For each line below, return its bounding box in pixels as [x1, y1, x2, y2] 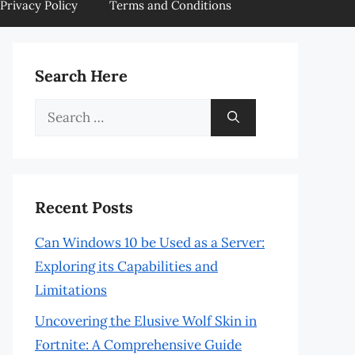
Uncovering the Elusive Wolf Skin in [35, 311, 257, 330]
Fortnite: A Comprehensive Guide [35, 335, 242, 353]
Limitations [35, 281, 107, 299]
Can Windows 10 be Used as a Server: [35, 234, 265, 251]
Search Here [35, 66, 128, 86]
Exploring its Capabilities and [35, 258, 218, 275]
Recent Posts [35, 197, 133, 217]
